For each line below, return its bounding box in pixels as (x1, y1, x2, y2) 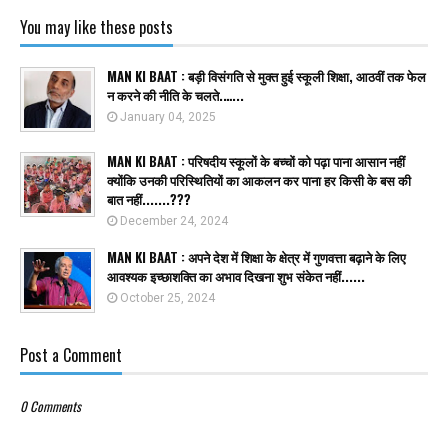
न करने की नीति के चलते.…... (107, 84, 244, 105)
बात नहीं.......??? (107, 188, 191, 209)
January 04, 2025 (120, 109, 216, 124)
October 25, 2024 (120, 290, 215, 305)
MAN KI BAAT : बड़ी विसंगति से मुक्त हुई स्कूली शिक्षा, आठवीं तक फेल (107, 65, 426, 86)
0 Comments (20, 395, 81, 416)
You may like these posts (20, 14, 173, 39)
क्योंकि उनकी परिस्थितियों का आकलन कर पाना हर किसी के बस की (107, 169, 411, 190)
